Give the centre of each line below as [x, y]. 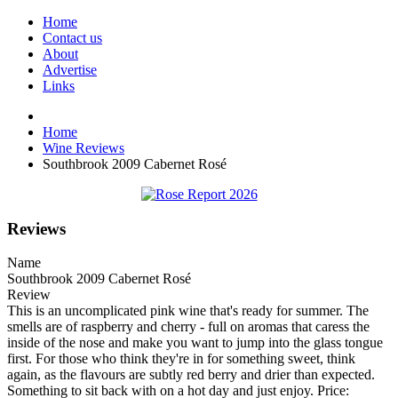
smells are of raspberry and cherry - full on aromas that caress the [188, 327]
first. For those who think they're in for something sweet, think [181, 359]
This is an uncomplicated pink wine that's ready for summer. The [188, 311]
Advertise [70, 70]
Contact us [72, 38]
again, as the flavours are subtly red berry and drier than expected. [191, 375]
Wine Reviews [84, 148]
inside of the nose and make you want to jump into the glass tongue [195, 343]
